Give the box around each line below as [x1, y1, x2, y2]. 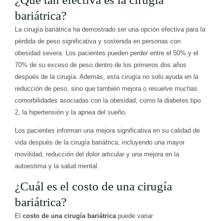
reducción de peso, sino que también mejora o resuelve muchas [15, 85, 197, 93]
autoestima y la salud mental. [15, 162, 99, 170]
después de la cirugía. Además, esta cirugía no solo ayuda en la [15, 73, 198, 81]
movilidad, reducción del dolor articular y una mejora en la [15, 150, 179, 158]
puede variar [116, 212, 153, 220]
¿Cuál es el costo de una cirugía [15, 180, 172, 193]
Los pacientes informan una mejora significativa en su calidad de [15, 127, 200, 135]
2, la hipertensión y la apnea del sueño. [15, 109, 127, 116]
